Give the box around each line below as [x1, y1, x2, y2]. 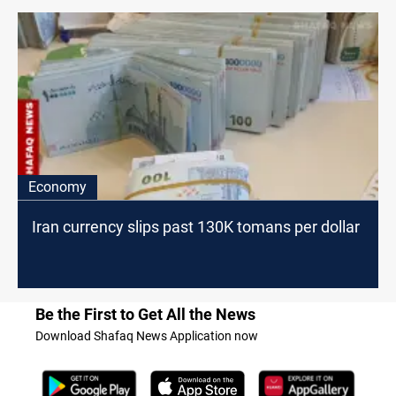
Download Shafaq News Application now [35, 329, 258, 344]
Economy [28, 179, 87, 196]
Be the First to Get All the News [35, 305, 255, 324]
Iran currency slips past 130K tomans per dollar [32, 217, 360, 237]
